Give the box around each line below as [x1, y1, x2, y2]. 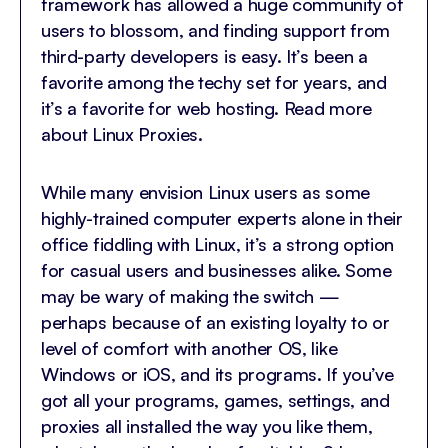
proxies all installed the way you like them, [41, 414, 373, 437]
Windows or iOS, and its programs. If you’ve [41, 362, 394, 385]
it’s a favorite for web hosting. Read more [41, 96, 372, 119]
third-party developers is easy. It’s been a [41, 44, 368, 67]
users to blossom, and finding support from [41, 18, 390, 41]
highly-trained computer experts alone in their [41, 206, 403, 229]
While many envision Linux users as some [41, 180, 370, 203]
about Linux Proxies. [41, 122, 203, 145]
